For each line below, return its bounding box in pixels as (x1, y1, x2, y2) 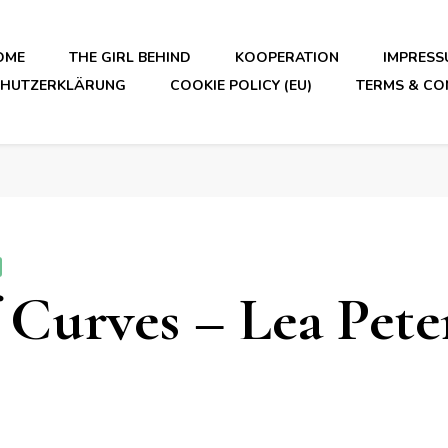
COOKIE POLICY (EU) (169, 76, 312, 95)
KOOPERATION (234, 48, 339, 67)
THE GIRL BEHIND (68, 48, 191, 67)
